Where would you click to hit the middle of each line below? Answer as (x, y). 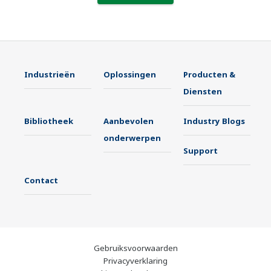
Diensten (202, 92)
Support (200, 151)
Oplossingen (130, 75)
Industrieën (50, 75)
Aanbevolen (129, 121)
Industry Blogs (214, 121)
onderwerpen (132, 138)
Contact (41, 181)
